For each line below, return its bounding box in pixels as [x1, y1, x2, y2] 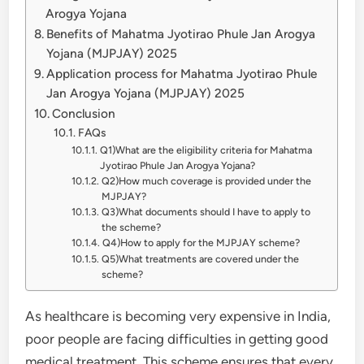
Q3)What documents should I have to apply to [101, 205, 310, 218]
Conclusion [52, 105, 116, 121]
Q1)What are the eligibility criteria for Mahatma [99, 143, 312, 156]
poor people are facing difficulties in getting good [25, 330, 329, 347]
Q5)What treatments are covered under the [101, 252, 299, 265]
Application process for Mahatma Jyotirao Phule [46, 65, 318, 81]
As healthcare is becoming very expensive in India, [25, 307, 331, 324]
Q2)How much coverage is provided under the [101, 174, 311, 187]
